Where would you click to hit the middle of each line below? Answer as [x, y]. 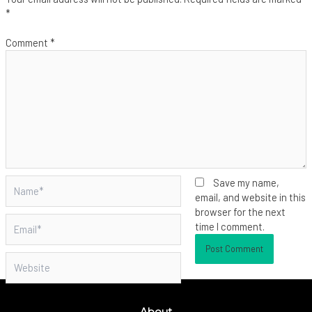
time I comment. [229, 227]
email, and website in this [250, 197]
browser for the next [240, 212]
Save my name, [246, 183]
